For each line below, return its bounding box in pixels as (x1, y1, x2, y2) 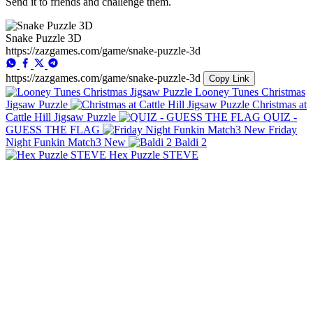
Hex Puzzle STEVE (109, 148, 198, 161)
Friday (268, 123, 297, 136)
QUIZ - (263, 110, 297, 123)
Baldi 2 (175, 136, 207, 148)
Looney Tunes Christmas (195, 85, 305, 98)
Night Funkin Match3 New (6, 136, 126, 148)
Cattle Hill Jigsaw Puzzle (6, 110, 116, 123)
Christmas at (252, 98, 307, 110)
